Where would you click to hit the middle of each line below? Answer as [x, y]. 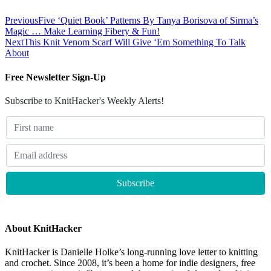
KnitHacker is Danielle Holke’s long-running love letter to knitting [131, 252]
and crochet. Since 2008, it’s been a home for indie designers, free [130, 263]
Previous [21, 21]
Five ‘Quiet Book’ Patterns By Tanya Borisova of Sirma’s [148, 21]
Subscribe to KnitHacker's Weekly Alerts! [84, 100]
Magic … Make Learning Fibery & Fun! [82, 31]
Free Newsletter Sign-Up [55, 77]
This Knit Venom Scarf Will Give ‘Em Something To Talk [135, 42]
